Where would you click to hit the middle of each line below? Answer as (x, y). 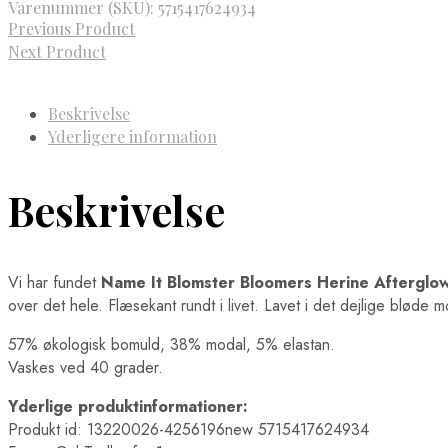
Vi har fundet (54, 282)
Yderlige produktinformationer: (128, 406)
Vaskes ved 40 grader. (85, 367)
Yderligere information (132, 136)
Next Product (57, 51)
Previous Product (71, 28)
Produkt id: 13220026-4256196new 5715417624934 (188, 429)
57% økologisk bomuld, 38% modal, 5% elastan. (171, 344)
